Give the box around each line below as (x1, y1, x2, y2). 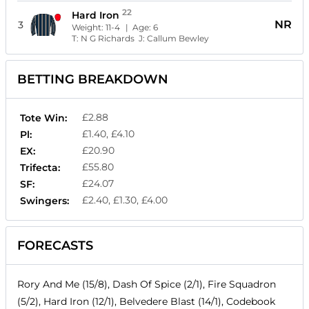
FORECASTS (17, 238, 93, 254)
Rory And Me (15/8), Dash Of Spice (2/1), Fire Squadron (17, 278, 276, 291)
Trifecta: (20, 161, 60, 175)
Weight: (72, 22, 106, 33)
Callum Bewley (147, 33, 210, 44)
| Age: (126, 22, 154, 33)
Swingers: (20, 195, 69, 208)
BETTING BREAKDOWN (17, 72, 168, 88)
